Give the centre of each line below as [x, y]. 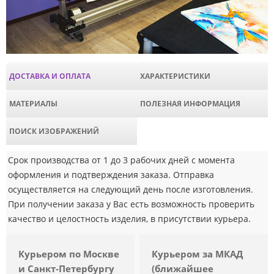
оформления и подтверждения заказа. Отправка [111, 175]
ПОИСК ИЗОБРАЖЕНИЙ [54, 131]
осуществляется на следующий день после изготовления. [131, 190]
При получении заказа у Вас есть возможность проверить [131, 204]
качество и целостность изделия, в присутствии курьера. [129, 219]
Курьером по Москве [69, 254]
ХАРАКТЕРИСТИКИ [175, 76]
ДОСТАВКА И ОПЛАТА [50, 76]
